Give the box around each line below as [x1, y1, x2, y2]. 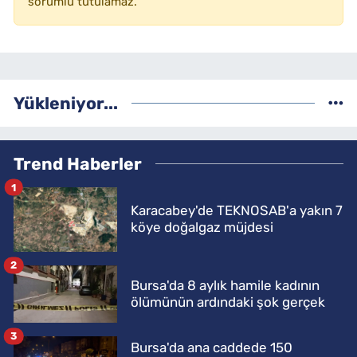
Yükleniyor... [14, 93, 118, 114]
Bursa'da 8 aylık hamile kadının [131, 277, 320, 293]
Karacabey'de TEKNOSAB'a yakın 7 [131, 202, 343, 219]
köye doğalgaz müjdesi [131, 219, 273, 236]
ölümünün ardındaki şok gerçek [131, 293, 325, 310]
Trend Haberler [14, 154, 142, 175]
